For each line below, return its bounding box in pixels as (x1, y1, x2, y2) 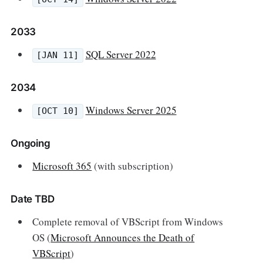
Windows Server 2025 (85, 103, 177, 117)
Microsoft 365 (32, 159, 92, 173)
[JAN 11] (36, 50, 79, 61)
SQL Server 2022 (85, 47, 156, 61)
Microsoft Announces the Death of (50, 230, 195, 244)
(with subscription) (92, 159, 174, 173)
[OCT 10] (36, 106, 79, 117)
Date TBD (10, 193, 55, 205)
